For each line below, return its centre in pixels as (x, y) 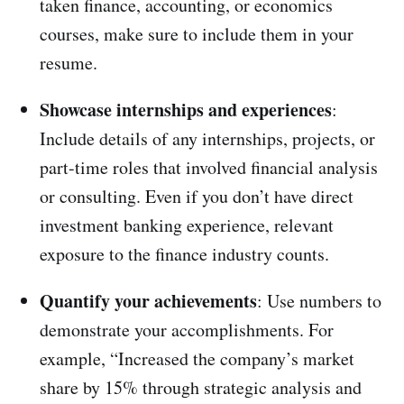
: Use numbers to (319, 301)
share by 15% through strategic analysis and (201, 388)
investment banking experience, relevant (187, 225)
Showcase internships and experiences (186, 110)
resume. (69, 63)
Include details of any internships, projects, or (207, 139)
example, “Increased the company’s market (197, 359)
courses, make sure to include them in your (197, 34)
